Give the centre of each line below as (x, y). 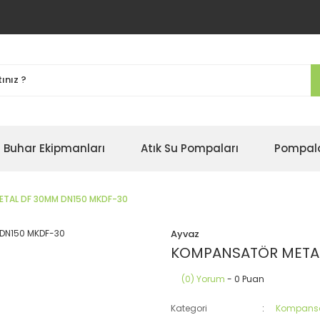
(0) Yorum (203, 279)
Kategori (189, 308)
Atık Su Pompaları (190, 148)
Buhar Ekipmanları (54, 148)
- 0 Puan (245, 279)
